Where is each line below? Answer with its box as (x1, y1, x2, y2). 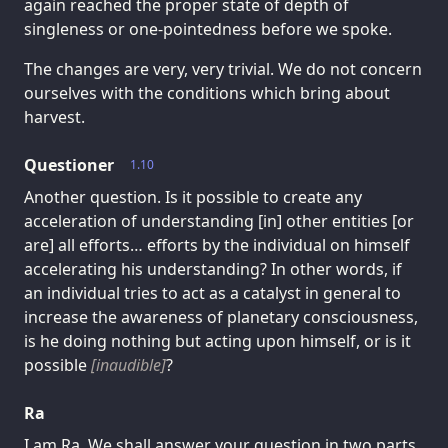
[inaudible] (91, 354, 166, 377)
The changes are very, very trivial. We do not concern (24, 58, 422, 81)
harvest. (24, 106, 85, 129)
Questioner (24, 154, 114, 177)
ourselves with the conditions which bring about (24, 82, 390, 105)
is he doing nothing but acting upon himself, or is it (24, 330, 411, 353)
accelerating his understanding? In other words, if (24, 258, 402, 281)
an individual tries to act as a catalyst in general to (24, 282, 401, 305)
